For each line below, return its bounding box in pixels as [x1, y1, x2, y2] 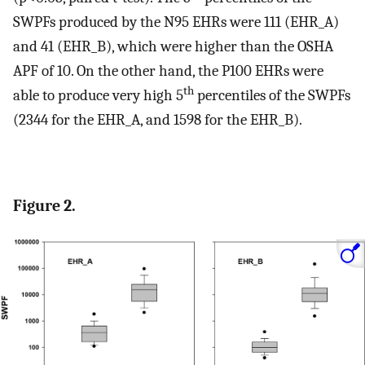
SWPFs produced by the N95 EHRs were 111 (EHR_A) [13, 13, 339, 32]
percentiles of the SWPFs [194, 86, 350, 105]
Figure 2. [13, 196, 76, 215]
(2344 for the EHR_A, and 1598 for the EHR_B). [13, 111, 302, 130]
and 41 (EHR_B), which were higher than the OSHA [13, 37, 333, 56]
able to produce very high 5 [13, 86, 183, 105]
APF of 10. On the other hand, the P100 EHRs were [13, 62, 323, 81]
